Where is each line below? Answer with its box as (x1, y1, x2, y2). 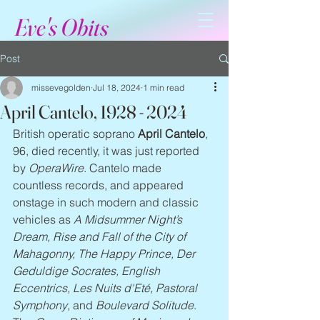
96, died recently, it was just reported (13, 144, 202, 158)
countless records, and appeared (13, 178, 186, 192)
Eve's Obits (14, 13, 109, 41)
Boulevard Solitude (96, 298, 194, 312)
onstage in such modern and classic (13, 195, 201, 209)
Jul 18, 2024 (93, 82, 141, 93)
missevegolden (31, 82, 91, 93)
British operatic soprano (13, 126, 138, 141)
